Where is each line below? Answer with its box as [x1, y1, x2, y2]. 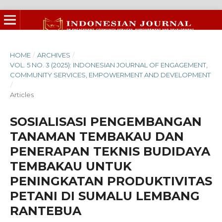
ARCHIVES [37, 51, 70, 59]
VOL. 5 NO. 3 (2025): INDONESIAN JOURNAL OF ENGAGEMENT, [10, 61, 208, 69]
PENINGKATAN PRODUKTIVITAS [10, 174, 212, 188]
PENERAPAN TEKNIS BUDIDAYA [10, 144, 210, 159]
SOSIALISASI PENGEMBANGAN [10, 114, 202, 129]
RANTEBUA [10, 204, 81, 218]
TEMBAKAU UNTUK [10, 159, 132, 173]
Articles [10, 91, 34, 99]
